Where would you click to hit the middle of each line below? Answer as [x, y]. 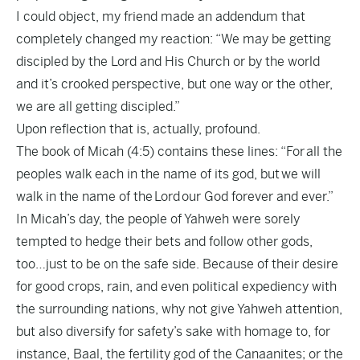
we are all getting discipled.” [98, 106]
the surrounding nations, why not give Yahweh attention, [179, 309]
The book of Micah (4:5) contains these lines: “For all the [179, 151]
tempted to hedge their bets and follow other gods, [164, 241]
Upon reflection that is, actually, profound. [139, 129]
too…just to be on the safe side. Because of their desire [177, 264]
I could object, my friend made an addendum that [161, 16]
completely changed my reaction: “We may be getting [174, 39]
